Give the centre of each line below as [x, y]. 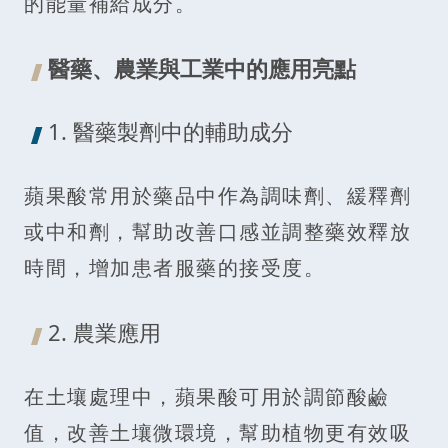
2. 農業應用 [104, 331]
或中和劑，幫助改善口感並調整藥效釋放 [217, 231]
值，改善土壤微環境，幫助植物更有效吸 [217, 432]
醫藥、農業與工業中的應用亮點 [202, 67]
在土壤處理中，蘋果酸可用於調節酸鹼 [207, 396]
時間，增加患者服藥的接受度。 [174, 267]
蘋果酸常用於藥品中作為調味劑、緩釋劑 [217, 195]
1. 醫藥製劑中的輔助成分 [170, 130]
